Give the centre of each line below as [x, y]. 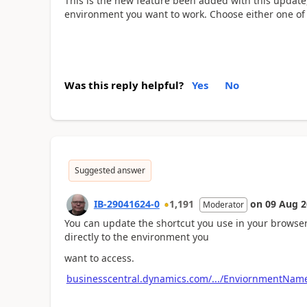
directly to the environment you [136, 237]
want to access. [99, 258]
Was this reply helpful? [124, 85]
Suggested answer [110, 170]
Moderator [223, 205]
